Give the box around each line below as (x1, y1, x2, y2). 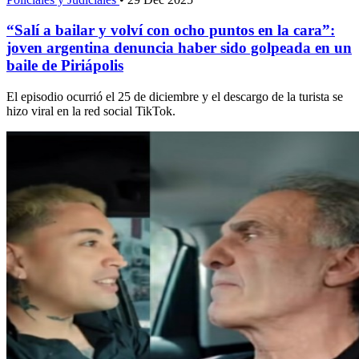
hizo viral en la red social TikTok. (6, 104, 175, 119)
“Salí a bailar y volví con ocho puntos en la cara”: (6, 22, 335, 39)
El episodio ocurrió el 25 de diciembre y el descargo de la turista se (6, 90, 343, 104)
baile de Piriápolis (6, 57, 123, 75)
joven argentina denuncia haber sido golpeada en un (6, 39, 352, 57)
